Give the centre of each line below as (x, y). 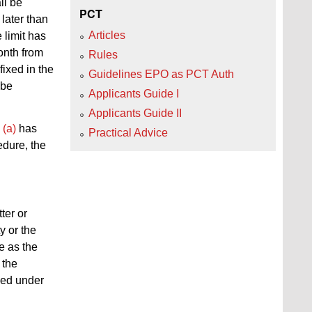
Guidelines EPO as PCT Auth (161, 74)
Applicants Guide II (135, 113)
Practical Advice (128, 132)
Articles (107, 35)
